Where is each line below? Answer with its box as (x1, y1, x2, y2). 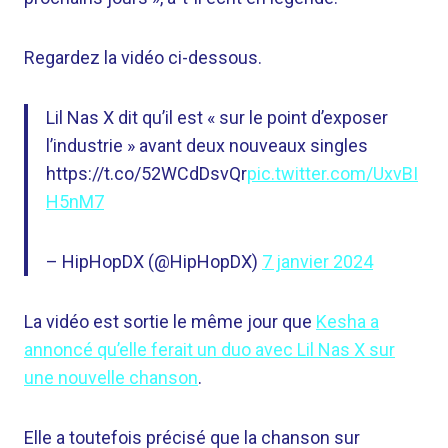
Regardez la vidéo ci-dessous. (24, 47, 262, 68)
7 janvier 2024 (262, 251, 373, 272)
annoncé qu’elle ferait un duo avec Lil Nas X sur (24, 339, 395, 360)
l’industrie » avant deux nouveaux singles (46, 135, 368, 156)
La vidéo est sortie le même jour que (24, 311, 316, 332)
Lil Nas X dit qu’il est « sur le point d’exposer (46, 107, 388, 128)
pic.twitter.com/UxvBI (247, 163, 418, 184)
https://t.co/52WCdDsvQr (46, 163, 247, 184)
